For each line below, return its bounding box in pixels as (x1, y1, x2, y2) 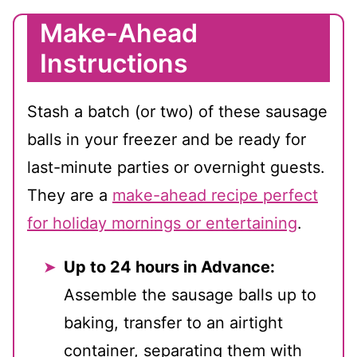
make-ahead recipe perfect (112, 186, 318, 206)
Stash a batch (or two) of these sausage (27, 102, 328, 122)
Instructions (40, 48, 188, 80)
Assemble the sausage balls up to (64, 285, 316, 305)
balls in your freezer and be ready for (27, 130, 306, 150)
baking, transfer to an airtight (64, 313, 283, 333)
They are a (27, 186, 112, 206)
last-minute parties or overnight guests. (27, 158, 325, 178)
